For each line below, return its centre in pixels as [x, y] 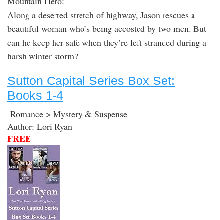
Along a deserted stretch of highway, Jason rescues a [101, 14]
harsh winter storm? [43, 56]
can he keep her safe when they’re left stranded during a [107, 42]
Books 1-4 [35, 95]
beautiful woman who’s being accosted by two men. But [107, 28]
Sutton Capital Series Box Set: [91, 80]
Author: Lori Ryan [40, 126]
